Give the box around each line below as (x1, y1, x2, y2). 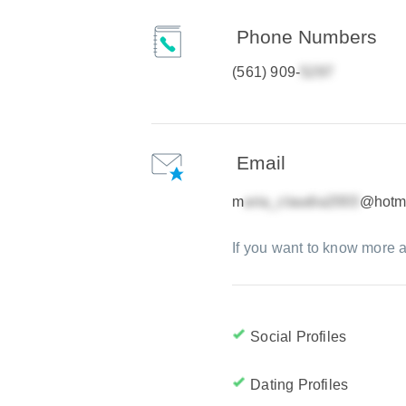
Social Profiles (250, 329, 347, 344)
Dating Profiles (250, 377, 349, 392)
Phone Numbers (237, 26, 378, 47)
